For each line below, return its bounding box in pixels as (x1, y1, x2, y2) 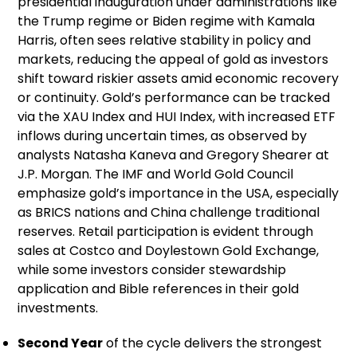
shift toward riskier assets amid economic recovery (18, 69, 339, 88)
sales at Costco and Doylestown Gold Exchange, (18, 241, 320, 260)
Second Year (18, 333, 104, 352)
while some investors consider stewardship (18, 260, 287, 279)
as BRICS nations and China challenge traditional (18, 202, 320, 222)
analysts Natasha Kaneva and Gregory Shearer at (18, 145, 330, 164)
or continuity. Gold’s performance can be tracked (18, 88, 331, 107)
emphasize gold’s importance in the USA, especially (18, 183, 339, 202)
